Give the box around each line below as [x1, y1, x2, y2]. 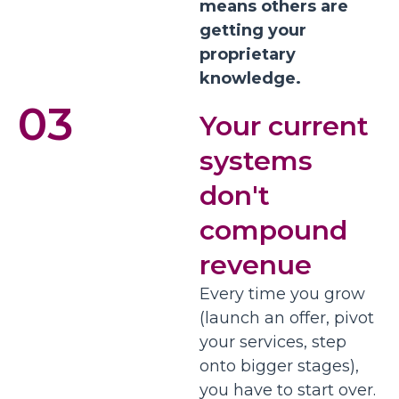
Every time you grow [199, 284, 365, 305]
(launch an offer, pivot [199, 308, 374, 329]
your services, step [199, 332, 346, 353]
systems [199, 144, 313, 178]
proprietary [199, 45, 296, 65]
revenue [199, 248, 312, 282]
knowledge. [199, 69, 301, 89]
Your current [199, 110, 369, 143]
